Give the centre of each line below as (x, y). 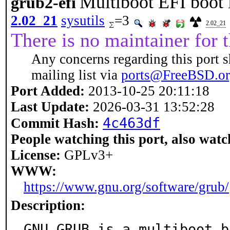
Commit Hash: (55, 123)
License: (36, 155)
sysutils (83, 21)
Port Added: (48, 91)
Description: (48, 205)
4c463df (131, 123)
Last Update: (50, 107)
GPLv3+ (87, 155)
